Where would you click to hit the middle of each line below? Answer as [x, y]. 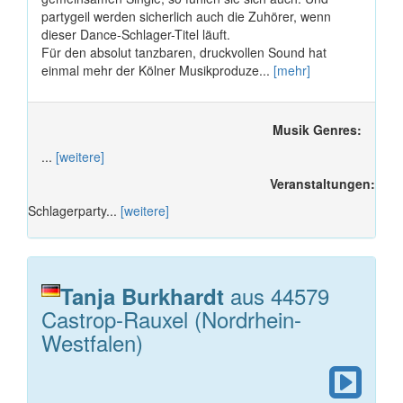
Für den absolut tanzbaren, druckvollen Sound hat [184, 52]
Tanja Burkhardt [145, 296]
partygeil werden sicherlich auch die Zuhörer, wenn [186, 16]
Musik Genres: [317, 129]
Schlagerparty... [74, 210]
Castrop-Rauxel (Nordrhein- [171, 318]
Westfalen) [92, 342]
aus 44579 [280, 295]
